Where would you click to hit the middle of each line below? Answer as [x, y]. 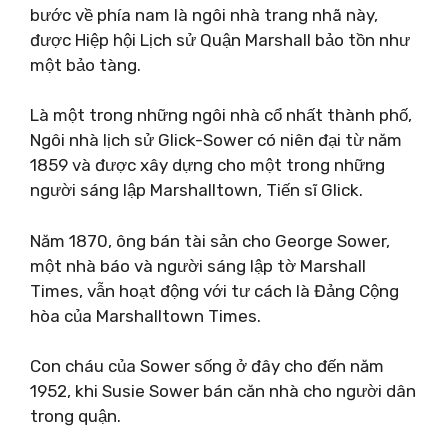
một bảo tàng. [85, 64]
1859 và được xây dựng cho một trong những [207, 165]
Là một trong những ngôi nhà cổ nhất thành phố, [221, 115]
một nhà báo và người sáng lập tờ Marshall [198, 265]
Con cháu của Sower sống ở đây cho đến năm [207, 366]
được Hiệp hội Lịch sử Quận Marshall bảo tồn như [220, 39]
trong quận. [75, 416]
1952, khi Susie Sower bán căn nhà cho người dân [223, 391]
